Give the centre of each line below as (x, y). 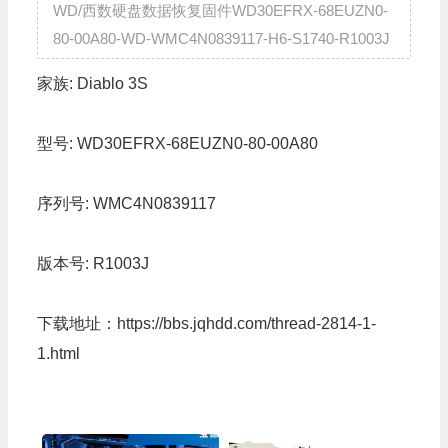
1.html (58, 353)
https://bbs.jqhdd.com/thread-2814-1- (246, 323)
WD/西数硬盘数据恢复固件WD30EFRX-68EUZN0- (220, 10)
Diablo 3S (112, 83)
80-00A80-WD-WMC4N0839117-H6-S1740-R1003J (221, 38)
